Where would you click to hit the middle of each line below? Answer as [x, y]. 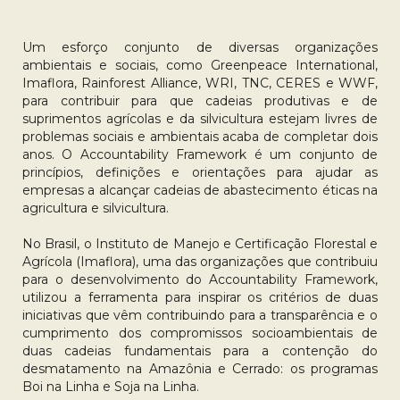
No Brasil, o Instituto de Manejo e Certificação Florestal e [200, 244]
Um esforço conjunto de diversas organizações [200, 47]
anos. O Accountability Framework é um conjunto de [200, 154]
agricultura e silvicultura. [96, 208]
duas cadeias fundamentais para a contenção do [200, 351]
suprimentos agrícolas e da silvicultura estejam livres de [200, 119]
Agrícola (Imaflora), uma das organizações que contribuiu [200, 262]
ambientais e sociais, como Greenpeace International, [200, 65]
